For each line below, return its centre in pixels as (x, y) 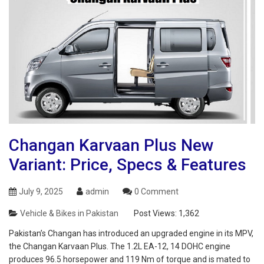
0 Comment (156, 192)
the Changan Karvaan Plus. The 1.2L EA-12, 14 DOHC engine (120, 247)
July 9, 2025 (41, 192)
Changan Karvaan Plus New (111, 146)
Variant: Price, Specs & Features (128, 165)
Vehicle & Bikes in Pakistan (69, 214)
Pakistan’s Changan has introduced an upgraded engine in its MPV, (131, 234)
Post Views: (155, 214)
